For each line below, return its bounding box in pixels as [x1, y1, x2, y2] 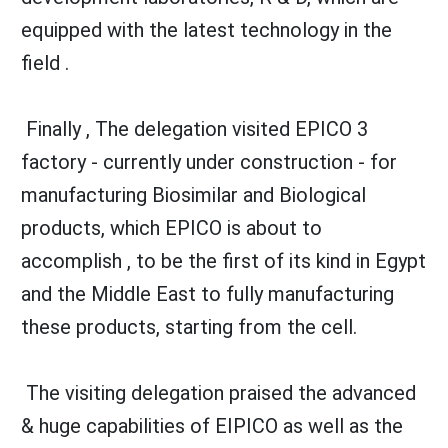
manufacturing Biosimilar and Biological [21, 182, 366, 207]
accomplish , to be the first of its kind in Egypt [21, 248, 426, 273]
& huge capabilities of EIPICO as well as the [21, 413, 403, 438]
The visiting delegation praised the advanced [21, 380, 416, 405]
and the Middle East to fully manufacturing [21, 281, 394, 306]
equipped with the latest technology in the [21, 17, 392, 42]
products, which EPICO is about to [21, 215, 322, 240]
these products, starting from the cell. [21, 314, 357, 339]
